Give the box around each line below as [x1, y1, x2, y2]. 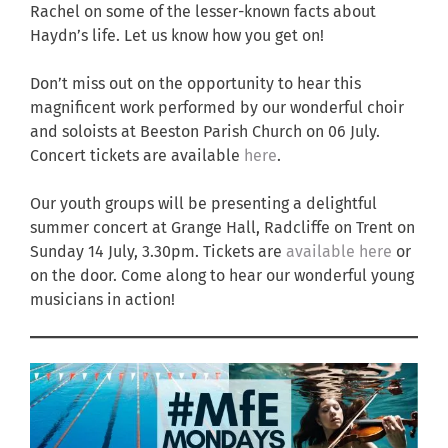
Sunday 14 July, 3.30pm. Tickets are [30, 244, 286, 261]
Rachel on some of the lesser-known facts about [30, 4, 376, 21]
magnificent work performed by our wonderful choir [30, 100, 404, 117]
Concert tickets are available [30, 148, 240, 165]
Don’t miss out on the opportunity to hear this [30, 76, 361, 93]
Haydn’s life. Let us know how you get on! [30, 28, 328, 45]
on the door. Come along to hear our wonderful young [30, 268, 414, 285]
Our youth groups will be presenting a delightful [30, 196, 377, 213]
